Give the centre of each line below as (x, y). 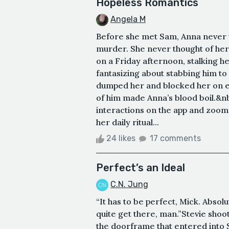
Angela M (128, 19)
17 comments (175, 139)
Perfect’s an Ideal (141, 168)
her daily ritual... (128, 122)
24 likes (121, 139)
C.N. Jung (129, 185)
